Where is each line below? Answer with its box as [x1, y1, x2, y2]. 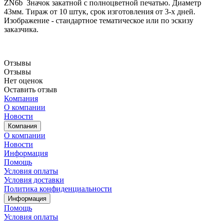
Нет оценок [4, 76, 43, 85]
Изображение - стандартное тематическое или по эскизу [4, 16, 193, 25]
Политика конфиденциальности [4, 184, 112, 193]
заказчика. [4, 25, 38, 34]
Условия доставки [4, 175, 64, 184]
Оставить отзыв [4, 85, 57, 94]
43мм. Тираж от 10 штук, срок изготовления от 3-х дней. [4, 7, 195, 16]
